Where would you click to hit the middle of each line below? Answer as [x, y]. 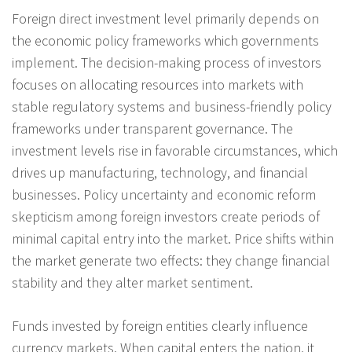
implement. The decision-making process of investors [167, 62]
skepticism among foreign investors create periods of [166, 216]
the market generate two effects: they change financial [171, 260]
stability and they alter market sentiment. [132, 282]
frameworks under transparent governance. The [152, 128]
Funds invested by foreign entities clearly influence [160, 325]
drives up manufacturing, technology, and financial [160, 172]
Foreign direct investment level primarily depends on [165, 18]
